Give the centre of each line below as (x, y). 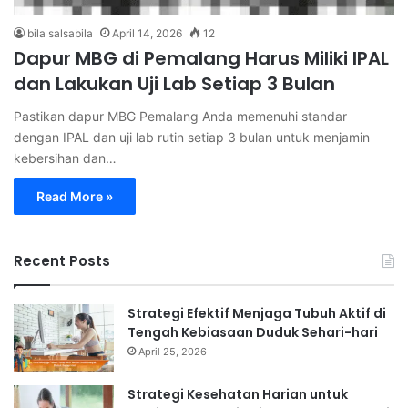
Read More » (75, 196)
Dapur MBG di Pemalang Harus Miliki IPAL (201, 58)
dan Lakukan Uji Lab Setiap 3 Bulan (174, 83)
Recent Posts (62, 260)
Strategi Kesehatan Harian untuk (238, 394)
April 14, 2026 (147, 33)
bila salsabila (60, 33)
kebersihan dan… (65, 158)
